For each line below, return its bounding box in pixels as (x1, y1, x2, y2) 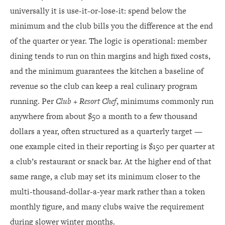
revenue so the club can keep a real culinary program (10, 80, 197, 92)
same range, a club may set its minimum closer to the (10, 171, 200, 182)
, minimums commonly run (117, 95, 213, 107)
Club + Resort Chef (56, 95, 117, 107)
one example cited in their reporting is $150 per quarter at (10, 141, 215, 152)
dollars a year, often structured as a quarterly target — (10, 126, 202, 137)
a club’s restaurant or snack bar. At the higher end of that (10, 156, 211, 167)
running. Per (10, 95, 56, 107)
